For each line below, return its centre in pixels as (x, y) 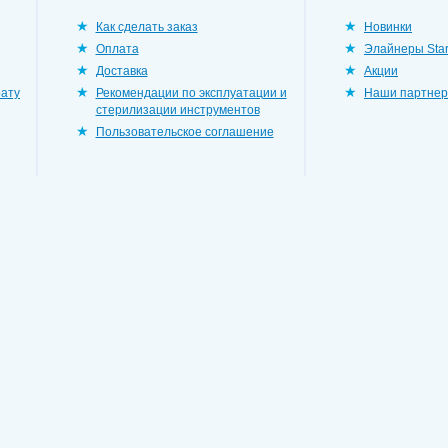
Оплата (117, 49)
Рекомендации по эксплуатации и (191, 93)
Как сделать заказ (146, 27)
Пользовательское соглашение (184, 132)
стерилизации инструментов (177, 110)
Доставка (121, 71)
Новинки (388, 27)
